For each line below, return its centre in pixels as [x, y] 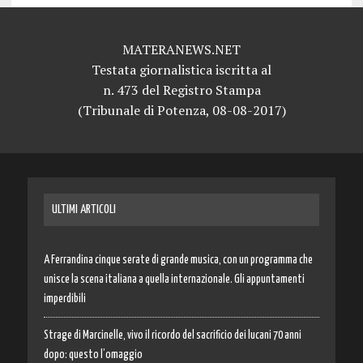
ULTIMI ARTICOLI [83, 209]
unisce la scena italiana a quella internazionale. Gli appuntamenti [174, 279]
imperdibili [64, 299]
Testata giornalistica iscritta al [181, 69]
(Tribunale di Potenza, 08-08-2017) [181, 110]
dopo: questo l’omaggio [93, 354]
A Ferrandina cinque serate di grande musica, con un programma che [178, 260]
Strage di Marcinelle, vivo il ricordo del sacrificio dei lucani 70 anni [172, 335]
